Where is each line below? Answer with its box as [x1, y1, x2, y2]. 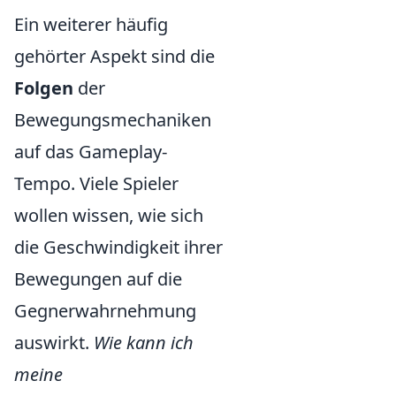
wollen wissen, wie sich [14, 203, 203, 228]
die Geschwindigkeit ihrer [14, 235, 223, 260]
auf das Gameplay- [14, 140, 167, 164]
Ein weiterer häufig [14, 12, 168, 37]
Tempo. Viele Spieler [14, 171, 179, 196]
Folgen [14, 76, 73, 101]
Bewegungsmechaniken [14, 108, 211, 133]
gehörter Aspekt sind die [14, 44, 215, 69]
